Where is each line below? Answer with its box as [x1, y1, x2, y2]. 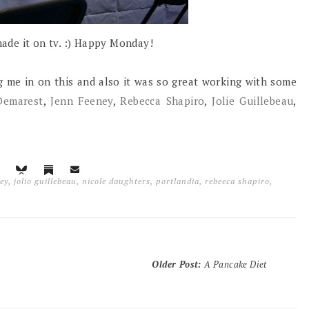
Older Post [152, 257, 199, 270]
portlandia [156, 175, 200, 186]
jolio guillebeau [14, 175, 77, 186]
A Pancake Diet [204, 257, 267, 270]
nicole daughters [82, 175, 151, 186]
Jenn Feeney [50, 94, 113, 108]
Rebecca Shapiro [120, 94, 205, 108]
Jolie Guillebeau [212, 94, 294, 108]
